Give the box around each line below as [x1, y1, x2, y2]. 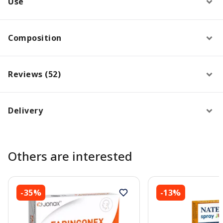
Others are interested [8, 147, 132, 164]
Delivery [8, 105, 43, 116]
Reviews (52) [8, 68, 61, 80]
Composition [8, 32, 62, 43]
